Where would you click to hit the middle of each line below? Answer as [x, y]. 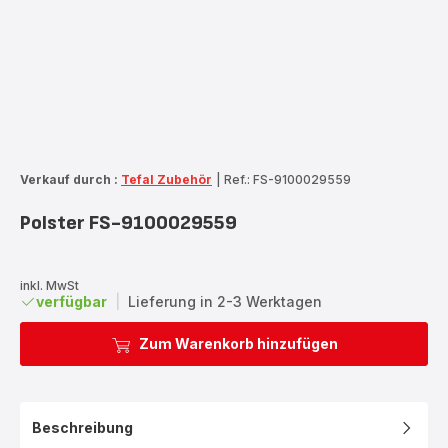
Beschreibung [82, 427]
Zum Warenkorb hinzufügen [238, 343]
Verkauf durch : [69, 179]
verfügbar [71, 301]
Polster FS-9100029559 [128, 222]
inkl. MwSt [49, 285]
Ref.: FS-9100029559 [287, 179]
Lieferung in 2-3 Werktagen [225, 301]
